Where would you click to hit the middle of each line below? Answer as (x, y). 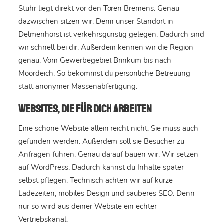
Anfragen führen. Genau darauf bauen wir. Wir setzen (108, 155)
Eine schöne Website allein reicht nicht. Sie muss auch (108, 129)
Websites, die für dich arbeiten (85, 110)
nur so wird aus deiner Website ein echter (87, 207)
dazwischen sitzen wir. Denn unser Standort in (96, 22)
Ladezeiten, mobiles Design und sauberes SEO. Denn (106, 194)
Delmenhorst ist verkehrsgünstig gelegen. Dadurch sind (111, 35)
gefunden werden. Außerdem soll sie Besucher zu (101, 142)
